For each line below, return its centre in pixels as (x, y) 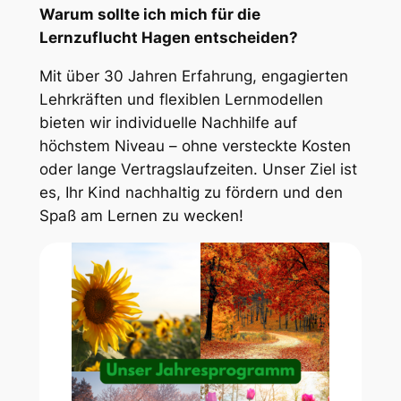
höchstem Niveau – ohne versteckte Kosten (195, 146)
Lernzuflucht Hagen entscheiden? (168, 38)
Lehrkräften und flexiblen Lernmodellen (181, 100)
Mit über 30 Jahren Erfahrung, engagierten (193, 77)
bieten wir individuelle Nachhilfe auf (168, 123)
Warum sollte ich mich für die (149, 15)
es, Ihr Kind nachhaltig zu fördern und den (191, 193)
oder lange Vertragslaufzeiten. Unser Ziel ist (198, 170)
